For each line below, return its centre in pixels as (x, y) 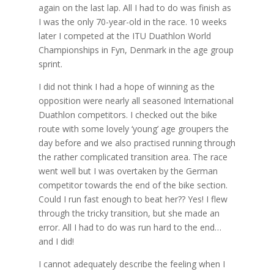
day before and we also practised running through (137, 143)
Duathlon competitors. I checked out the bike (128, 114)
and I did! (56, 241)
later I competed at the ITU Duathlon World (124, 35)
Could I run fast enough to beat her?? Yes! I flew (133, 199)
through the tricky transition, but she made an (129, 213)
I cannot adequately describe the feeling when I (131, 264)
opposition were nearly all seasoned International (136, 100)
